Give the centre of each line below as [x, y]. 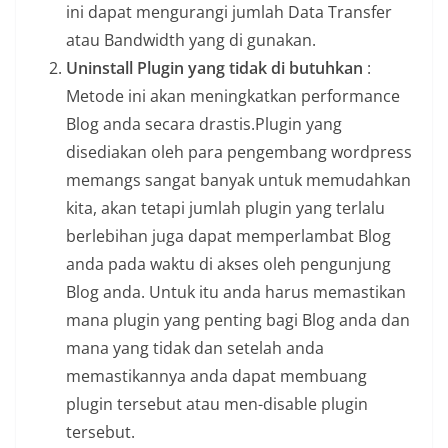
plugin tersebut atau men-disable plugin [217, 404]
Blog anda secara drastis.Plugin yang [204, 124]
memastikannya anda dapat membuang [216, 376]
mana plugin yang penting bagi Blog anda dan [238, 320]
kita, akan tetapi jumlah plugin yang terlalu [225, 208]
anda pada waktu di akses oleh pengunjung [228, 264]
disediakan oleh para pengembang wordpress [239, 152]
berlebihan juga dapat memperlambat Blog [228, 236]
